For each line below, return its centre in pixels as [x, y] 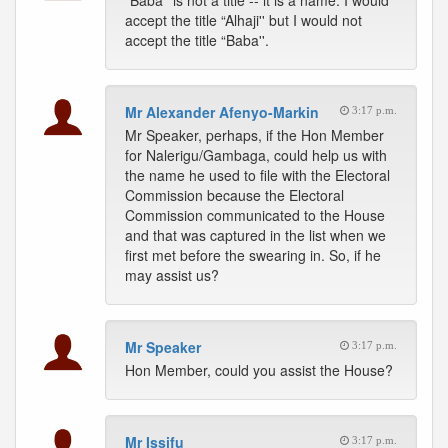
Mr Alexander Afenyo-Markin [222, 112]
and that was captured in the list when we [255, 235]
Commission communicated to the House [255, 215]
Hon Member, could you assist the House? [259, 370]
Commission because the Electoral [234, 195]
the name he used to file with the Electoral [257, 175]
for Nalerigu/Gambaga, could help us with [256, 155]
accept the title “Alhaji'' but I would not [243, 20]
